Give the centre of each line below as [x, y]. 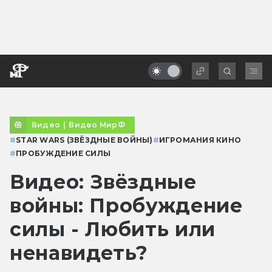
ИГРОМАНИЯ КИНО [200, 140]
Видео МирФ [97, 124]
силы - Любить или [113, 229]
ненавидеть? [79, 253]
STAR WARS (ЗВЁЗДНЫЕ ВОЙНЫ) [84, 140]
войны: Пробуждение [126, 205]
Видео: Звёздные [103, 182]
